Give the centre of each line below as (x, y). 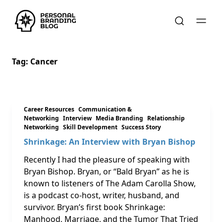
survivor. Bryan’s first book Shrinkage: (94, 207)
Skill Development (90, 127)
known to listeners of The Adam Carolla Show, (110, 183)
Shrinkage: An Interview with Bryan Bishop (110, 142)
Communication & (105, 109)
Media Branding (119, 118)
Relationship (166, 118)
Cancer (44, 61)
